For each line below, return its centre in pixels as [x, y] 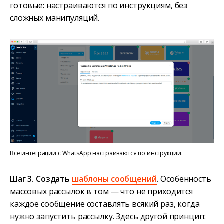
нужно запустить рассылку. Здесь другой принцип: [108, 216]
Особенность [185, 179]
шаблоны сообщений [114, 179]
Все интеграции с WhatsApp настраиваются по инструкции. [96, 153]
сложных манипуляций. [55, 18]
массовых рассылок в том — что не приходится [101, 191]
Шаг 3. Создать [41, 179]
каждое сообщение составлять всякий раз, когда [105, 204]
